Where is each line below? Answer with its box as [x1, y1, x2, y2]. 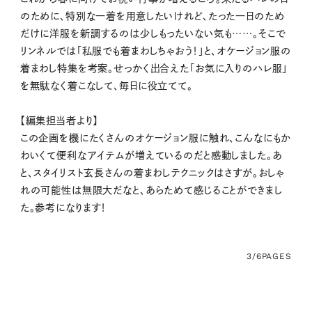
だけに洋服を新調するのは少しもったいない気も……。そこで [19, 28, 286, 38]
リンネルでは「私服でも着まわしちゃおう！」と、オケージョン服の [19, 45, 292, 56]
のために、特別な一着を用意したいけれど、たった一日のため [19, 10, 285, 21]
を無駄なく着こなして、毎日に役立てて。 [19, 80, 193, 91]
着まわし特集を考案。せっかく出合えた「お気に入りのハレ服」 [19, 63, 288, 73]
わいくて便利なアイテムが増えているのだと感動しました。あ [19, 150, 282, 160]
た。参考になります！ [19, 202, 107, 212]
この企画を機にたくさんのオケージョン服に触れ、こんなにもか [19, 132, 292, 143]
